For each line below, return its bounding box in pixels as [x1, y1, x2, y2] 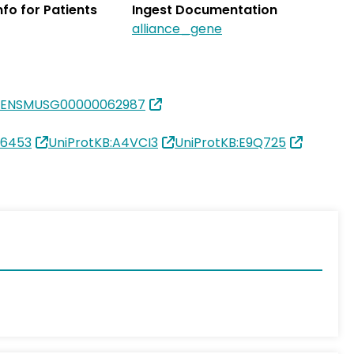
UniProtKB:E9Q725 [175, 134, 286, 152]
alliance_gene [132, 20, 222, 38]
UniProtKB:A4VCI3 [48, 134, 158, 152]
